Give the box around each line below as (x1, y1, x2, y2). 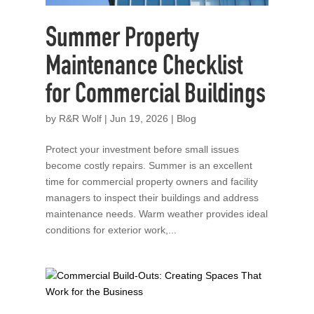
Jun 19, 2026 (109, 112, 168, 124)
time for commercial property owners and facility (45, 175, 258, 187)
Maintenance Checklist (45, 54, 243, 83)
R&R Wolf (58, 112, 102, 124)
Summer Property (45, 26, 199, 55)
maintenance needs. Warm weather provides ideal (45, 207, 268, 219)
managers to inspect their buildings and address (45, 191, 259, 203)
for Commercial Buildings (45, 82, 266, 111)
